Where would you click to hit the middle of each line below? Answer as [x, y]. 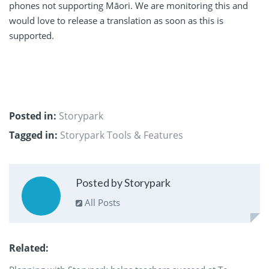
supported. [32, 36]
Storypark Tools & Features [122, 135]
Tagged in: [33, 135]
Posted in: [33, 116]
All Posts [101, 202]
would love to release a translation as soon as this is [116, 21]
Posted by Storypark [123, 182]
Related [27, 248]
